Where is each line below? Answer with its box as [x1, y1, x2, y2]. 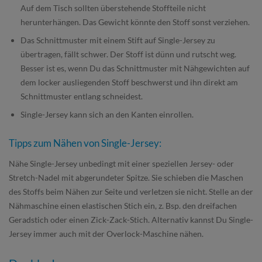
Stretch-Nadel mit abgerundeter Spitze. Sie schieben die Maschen [9, 173, 243, 182]
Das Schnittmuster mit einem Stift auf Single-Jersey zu [20, 35, 215, 45]
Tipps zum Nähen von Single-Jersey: [9, 137, 161, 149]
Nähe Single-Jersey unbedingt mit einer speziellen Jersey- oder [9, 158, 234, 168]
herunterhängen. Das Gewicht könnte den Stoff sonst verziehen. [20, 17, 251, 27]
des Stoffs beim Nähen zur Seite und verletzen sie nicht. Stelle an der [9, 187, 253, 196]
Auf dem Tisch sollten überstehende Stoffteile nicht [20, 3, 206, 13]
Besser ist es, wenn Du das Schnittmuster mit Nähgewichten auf [20, 63, 250, 73]
